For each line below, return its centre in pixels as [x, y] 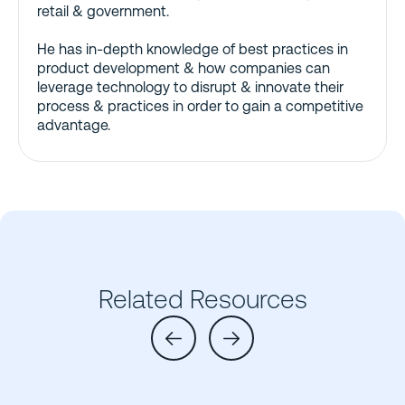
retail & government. [103, 11]
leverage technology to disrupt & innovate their [190, 87]
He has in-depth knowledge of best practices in [193, 49]
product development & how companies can [184, 68]
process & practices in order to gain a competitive [200, 106]
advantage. [74, 125]
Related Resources [202, 300]
